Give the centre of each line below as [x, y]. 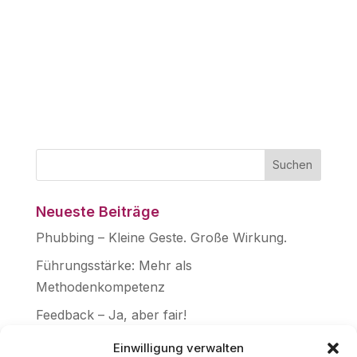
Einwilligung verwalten [178, 348]
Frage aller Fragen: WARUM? [125, 342]
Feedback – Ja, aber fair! [111, 314]
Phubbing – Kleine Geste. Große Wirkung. [161, 237]
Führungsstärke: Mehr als [114, 265]
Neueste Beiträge [97, 211]
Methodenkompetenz [100, 286]
